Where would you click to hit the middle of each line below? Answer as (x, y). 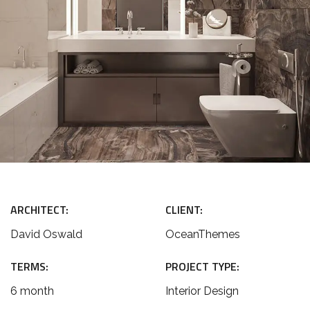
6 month (32, 291)
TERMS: (29, 266)
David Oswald (46, 234)
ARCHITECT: (39, 210)
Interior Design (202, 291)
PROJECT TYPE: (202, 266)
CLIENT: (184, 210)
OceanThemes (203, 234)
